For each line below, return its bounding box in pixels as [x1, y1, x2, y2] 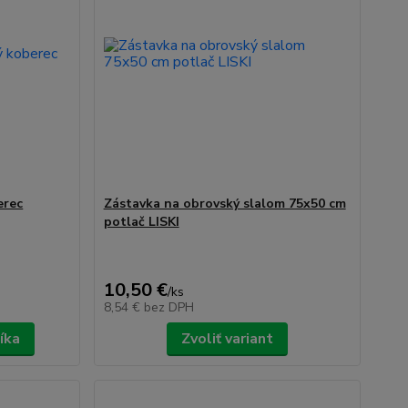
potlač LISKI [103, 213, 179, 230]
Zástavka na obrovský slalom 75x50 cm [103, 195, 346, 212]
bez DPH [143, 299, 194, 316]
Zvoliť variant [180, 329, 273, 349]
